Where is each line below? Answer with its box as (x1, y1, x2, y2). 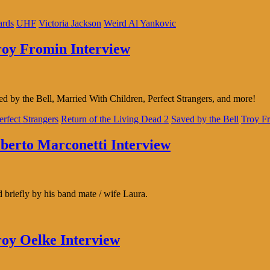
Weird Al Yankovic (104, 17, 176, 28)
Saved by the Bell (171, 113, 239, 124)
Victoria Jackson (39, 17, 101, 28)
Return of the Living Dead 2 (61, 113, 169, 124)
